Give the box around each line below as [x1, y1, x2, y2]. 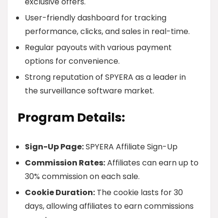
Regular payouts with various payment [25, 42, 172, 53]
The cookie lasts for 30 [95, 187, 183, 198]
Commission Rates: [25, 157, 105, 168]
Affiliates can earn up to [105, 157, 199, 168]
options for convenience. [25, 55, 120, 67]
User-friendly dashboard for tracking [25, 12, 166, 23]
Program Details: [18, 109, 125, 126]
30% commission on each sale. [25, 171, 140, 182]
